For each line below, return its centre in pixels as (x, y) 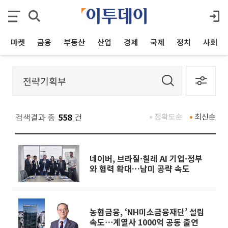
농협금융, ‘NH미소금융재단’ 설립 (147, 212)
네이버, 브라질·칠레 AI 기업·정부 (146, 158)
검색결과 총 (35, 117)
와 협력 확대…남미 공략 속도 (140, 168)
